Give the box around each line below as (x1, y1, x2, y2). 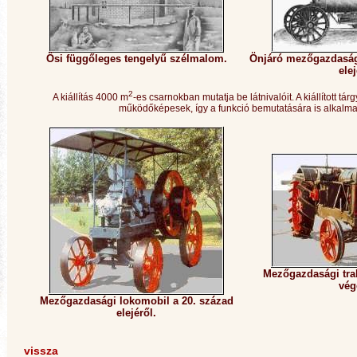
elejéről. (116, 307, 156, 319)
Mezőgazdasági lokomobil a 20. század (39, 295, 233, 307)
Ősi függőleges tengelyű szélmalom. (45, 53, 227, 65)
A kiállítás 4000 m (53, 92, 128, 103)
